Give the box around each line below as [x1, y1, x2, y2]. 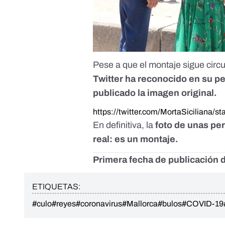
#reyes [52, 199, 76, 208]
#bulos [158, 199, 182, 208]
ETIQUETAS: [32, 182, 80, 191]
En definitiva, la [93, 120, 156, 131]
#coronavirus [76, 199, 122, 208]
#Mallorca [122, 199, 158, 208]
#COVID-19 [182, 199, 223, 208]
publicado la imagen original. [93, 88, 217, 98]
